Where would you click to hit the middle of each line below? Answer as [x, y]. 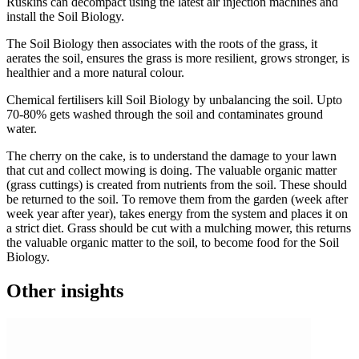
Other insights [65, 291]
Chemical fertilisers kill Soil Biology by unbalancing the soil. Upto [174, 100]
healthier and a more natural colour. [95, 73]
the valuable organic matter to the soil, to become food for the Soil [173, 243]
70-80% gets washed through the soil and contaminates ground [165, 115]
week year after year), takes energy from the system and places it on [177, 214]
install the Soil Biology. [65, 17]
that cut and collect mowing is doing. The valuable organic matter [171, 171]
